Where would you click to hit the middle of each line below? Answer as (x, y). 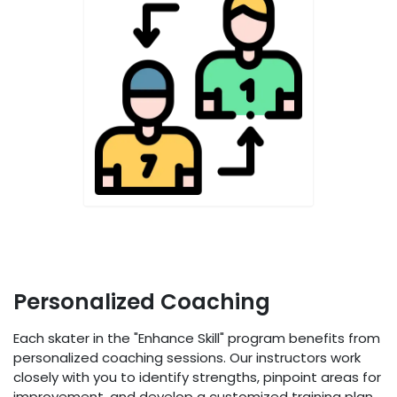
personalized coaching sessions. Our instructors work (187, 358)
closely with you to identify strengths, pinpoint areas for (197, 378)
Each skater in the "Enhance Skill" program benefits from (197, 339)
